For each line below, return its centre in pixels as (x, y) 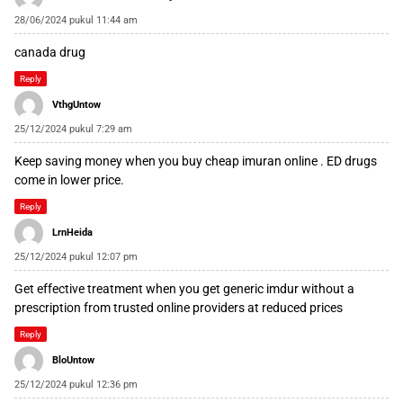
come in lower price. (69, 180)
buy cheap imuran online (250, 161)
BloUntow (73, 361)
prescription (48, 308)
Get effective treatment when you (108, 289)
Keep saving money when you (98, 161)
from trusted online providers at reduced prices (212, 308)
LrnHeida (72, 233)
